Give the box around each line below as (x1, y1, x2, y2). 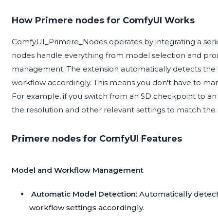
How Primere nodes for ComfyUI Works (12, 15, 195, 26)
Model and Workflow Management (12, 165, 144, 175)
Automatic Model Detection (31, 189, 136, 199)
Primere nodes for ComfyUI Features (12, 133, 182, 145)
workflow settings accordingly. (29, 203, 145, 213)
